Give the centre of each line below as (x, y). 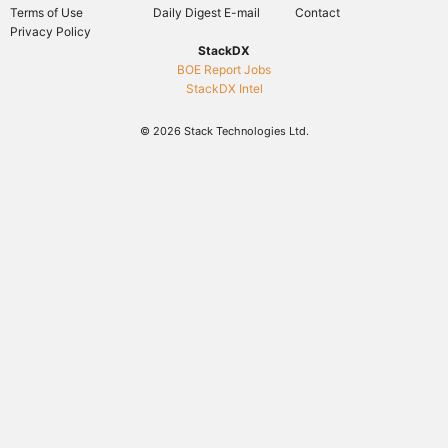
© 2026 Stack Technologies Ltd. (224, 130)
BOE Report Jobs (224, 69)
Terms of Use (46, 12)
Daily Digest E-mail (206, 12)
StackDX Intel (224, 88)
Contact (318, 12)
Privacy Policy (50, 31)
